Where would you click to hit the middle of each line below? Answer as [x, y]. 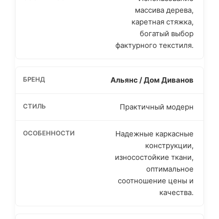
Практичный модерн [157, 107]
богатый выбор [167, 33]
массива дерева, [164, 10]
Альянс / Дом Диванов [152, 80]
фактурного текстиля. [154, 45]
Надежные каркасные [154, 133]
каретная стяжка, [163, 22]
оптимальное [170, 169]
